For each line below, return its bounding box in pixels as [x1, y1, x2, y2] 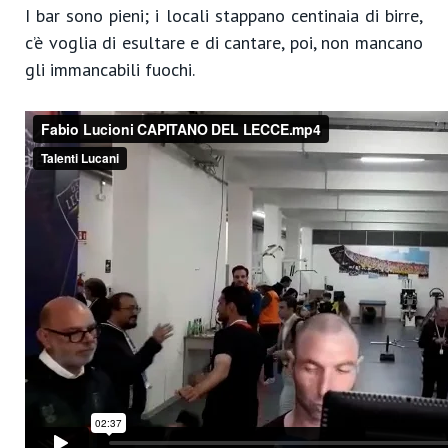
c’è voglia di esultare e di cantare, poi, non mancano [25, 31, 423, 54]
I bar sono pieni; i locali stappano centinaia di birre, [25, 4, 423, 27]
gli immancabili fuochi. [25, 58, 195, 81]
